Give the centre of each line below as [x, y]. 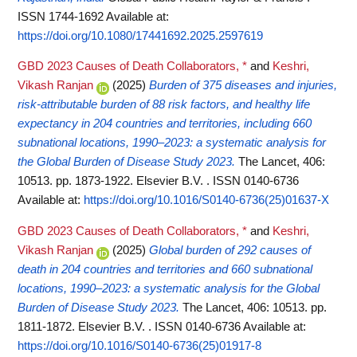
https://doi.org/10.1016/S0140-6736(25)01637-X [206, 200]
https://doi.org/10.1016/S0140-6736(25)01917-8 [139, 345]
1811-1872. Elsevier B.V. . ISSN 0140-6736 [130, 326]
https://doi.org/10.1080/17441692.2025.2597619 [140, 35]
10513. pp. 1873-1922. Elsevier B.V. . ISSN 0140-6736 [158, 181]
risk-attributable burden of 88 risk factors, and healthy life [164, 105]
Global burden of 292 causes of [230, 250]
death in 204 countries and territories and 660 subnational [165, 269]
